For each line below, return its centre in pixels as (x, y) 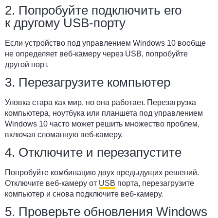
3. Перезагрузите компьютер (88, 82)
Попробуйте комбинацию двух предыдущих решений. (102, 173)
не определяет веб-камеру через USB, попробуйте (96, 54)
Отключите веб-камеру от (52, 183)
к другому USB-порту (65, 23)
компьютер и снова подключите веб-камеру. (84, 194)
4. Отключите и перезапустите (93, 152)
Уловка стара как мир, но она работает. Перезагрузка (100, 102)
